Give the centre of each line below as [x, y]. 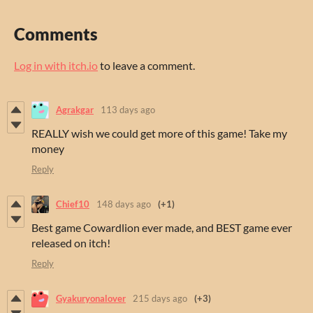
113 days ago [128, 110]
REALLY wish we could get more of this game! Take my [159, 133]
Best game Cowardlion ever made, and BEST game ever [162, 227]
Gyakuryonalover [91, 299]
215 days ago [160, 299]
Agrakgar [75, 110]
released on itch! [71, 242]
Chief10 [73, 204]
